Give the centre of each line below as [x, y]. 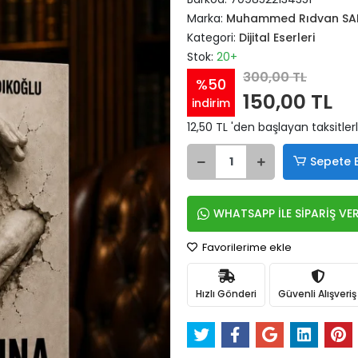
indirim [211, 103]
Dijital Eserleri [277, 38]
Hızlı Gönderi [226, 293]
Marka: [207, 18]
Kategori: [213, 38]
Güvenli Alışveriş [317, 293]
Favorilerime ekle [246, 247]
